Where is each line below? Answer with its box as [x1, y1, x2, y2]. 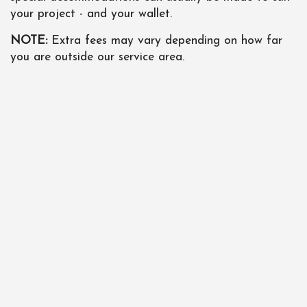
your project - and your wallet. [10, 8, 172, 20]
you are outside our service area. [10, 51, 184, 63]
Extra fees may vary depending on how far [47, 34, 282, 47]
